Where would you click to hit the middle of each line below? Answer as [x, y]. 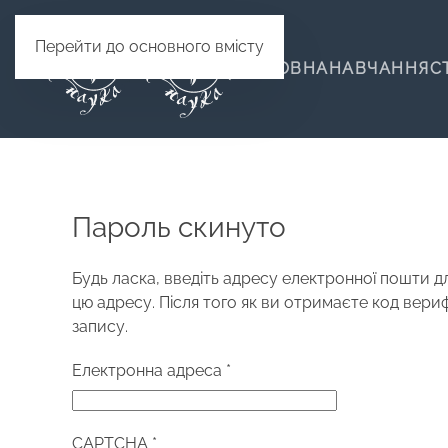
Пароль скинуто [179, 227]
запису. [100, 326]
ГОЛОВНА [284, 68]
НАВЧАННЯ [379, 68]
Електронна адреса [147, 370]
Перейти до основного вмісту [149, 46]
